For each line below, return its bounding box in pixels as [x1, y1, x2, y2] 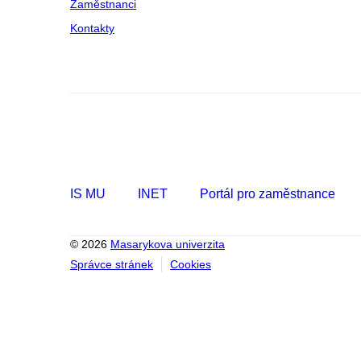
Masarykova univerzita [110, 238, 225, 251]
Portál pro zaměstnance [200, 187, 335, 201]
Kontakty [70, 22, 114, 35]
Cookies [170, 258, 211, 271]
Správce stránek [70, 258, 153, 271]
